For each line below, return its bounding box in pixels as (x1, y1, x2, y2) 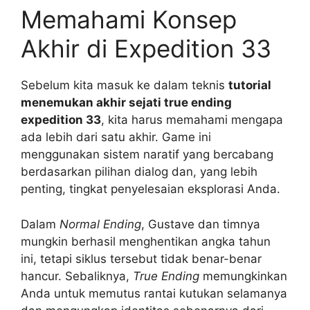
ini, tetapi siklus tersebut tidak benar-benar (21, 251, 262, 266)
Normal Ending (60, 217, 141, 231)
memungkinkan (199, 268, 287, 283)
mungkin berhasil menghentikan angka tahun (21, 234, 271, 248)
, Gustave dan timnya (141, 217, 260, 231)
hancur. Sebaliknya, (21, 268, 133, 283)
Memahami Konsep (21, 5, 237, 35)
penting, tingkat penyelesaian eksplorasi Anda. (21, 182, 280, 197)
